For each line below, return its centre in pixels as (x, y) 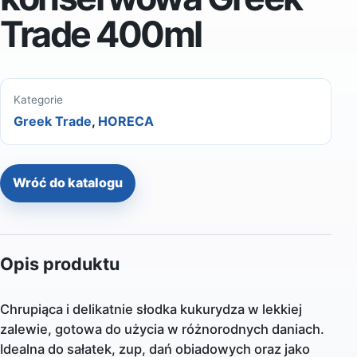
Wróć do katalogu (68, 183)
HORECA (126, 121)
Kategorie (38, 99)
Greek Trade (53, 121)
